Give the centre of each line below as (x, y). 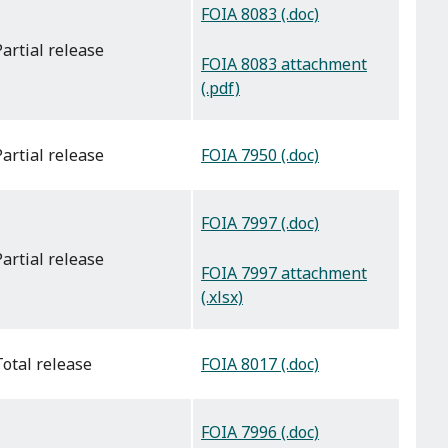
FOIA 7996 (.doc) (260, 432)
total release (47, 364)
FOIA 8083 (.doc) (260, 14)
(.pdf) (220, 87)
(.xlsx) (222, 296)
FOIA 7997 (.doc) (260, 223)
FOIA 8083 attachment (284, 63)
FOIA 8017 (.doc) (260, 364)
